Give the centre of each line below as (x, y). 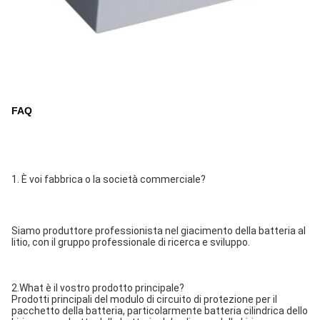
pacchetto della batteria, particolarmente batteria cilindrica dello (160, 311)
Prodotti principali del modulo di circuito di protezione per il (144, 299)
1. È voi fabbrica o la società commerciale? (109, 179)
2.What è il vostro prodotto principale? (98, 288)
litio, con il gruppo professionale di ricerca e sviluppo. (131, 242)
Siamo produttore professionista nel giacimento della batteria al (159, 231)
